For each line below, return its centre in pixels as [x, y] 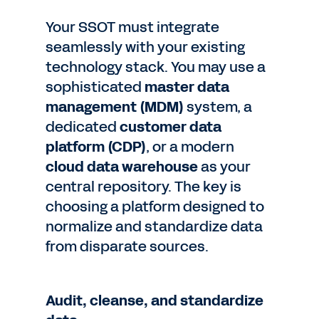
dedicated [81, 127]
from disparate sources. [127, 246]
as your [224, 167]
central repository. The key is [143, 187]
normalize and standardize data [154, 226]
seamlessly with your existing [145, 47]
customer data [169, 127]
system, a [218, 107]
